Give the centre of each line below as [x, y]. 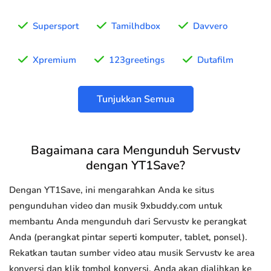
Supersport [56, 26]
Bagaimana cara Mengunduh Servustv [135, 151]
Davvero [210, 26]
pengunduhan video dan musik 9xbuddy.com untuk [116, 206]
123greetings [137, 60]
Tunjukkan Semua [135, 100]
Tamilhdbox [136, 26]
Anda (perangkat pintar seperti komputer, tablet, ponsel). [128, 237]
